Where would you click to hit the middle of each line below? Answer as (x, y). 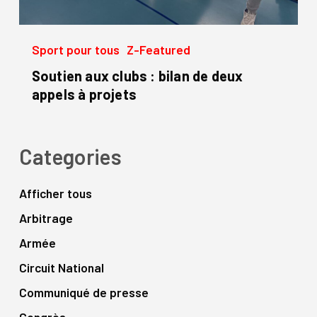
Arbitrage (46, 218)
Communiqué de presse (84, 293)
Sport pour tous (76, 50)
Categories (70, 157)
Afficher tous (56, 194)
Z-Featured (159, 50)
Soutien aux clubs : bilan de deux (137, 76)
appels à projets (84, 94)
